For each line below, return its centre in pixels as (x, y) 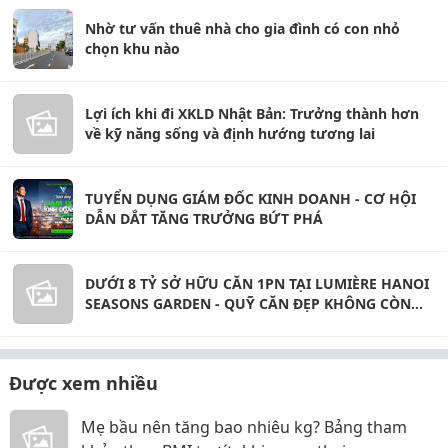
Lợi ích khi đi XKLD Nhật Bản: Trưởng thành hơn (252, 113)
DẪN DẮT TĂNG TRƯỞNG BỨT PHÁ (204, 218)
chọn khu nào (132, 48)
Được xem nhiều (83, 383)
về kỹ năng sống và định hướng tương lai (230, 133)
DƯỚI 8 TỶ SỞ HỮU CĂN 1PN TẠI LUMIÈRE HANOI (257, 283)
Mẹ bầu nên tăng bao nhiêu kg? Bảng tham (244, 427)
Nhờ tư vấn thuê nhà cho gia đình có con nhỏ (242, 28)
